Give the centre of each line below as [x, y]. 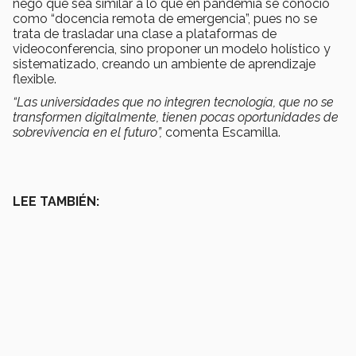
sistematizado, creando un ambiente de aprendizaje [164, 64]
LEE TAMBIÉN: [56, 202]
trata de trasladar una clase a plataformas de [145, 34]
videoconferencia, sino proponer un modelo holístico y [172, 49]
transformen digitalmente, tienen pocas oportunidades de [176, 118]
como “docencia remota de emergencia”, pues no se [165, 19]
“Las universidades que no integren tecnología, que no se [173, 103]
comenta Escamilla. [221, 133]
